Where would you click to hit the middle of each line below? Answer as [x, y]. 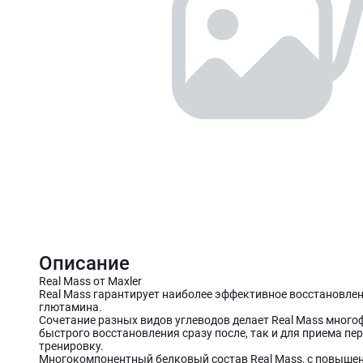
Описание [84, 264]
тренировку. [71, 346]
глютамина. [70, 307]
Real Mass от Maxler [90, 282]
